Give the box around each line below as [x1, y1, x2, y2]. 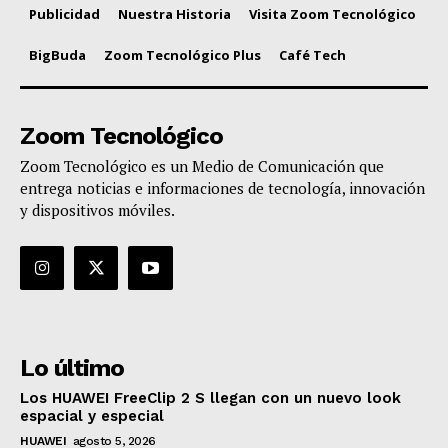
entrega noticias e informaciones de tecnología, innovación [20, 178, 425, 199]
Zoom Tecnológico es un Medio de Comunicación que [20, 156, 384, 177]
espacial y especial [20, 407, 164, 426]
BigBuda [29, 46, 86, 65]
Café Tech [279, 46, 346, 65]
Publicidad [29, 5, 100, 24]
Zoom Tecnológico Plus [104, 46, 261, 65]
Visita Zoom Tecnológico [249, 5, 416, 24]
